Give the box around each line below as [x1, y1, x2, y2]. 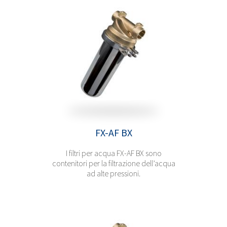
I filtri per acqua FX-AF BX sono [65, 147, 162, 158]
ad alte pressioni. [87, 168, 140, 178]
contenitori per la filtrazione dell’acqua [52, 158, 175, 168]
